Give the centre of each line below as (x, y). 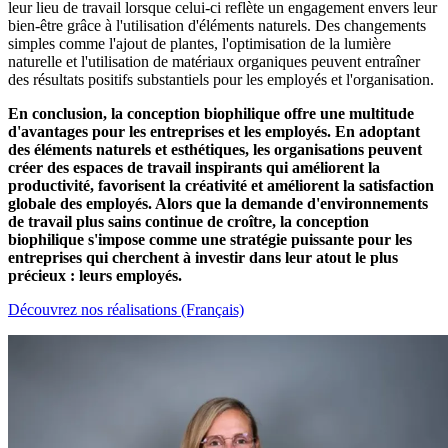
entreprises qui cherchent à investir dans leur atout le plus (203, 257)
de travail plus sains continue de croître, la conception (188, 221)
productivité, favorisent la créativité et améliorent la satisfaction (221, 185)
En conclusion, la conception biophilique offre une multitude (211, 113)
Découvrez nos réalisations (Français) (126, 309)
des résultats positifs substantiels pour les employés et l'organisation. (221, 79)
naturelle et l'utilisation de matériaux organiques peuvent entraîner (214, 61)
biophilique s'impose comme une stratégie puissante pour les (210, 239)
